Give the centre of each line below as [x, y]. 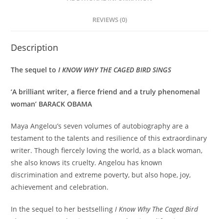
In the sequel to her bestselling [63, 209]
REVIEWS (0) [109, 20]
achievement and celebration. [60, 187]
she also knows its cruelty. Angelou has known [87, 162]
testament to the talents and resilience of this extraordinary [109, 138]
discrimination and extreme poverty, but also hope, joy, [101, 175]
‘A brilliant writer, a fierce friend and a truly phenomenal [106, 91]
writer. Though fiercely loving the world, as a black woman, [107, 150]
